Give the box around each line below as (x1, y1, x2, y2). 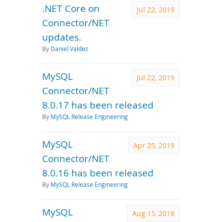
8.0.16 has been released (42, 166, 154, 179)
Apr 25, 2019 (133, 141, 174, 150)
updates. (42, 31, 81, 43)
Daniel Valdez (51, 45, 88, 53)
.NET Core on (42, 2, 100, 14)
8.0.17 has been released (42, 99, 154, 111)
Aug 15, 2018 (132, 209, 174, 218)
